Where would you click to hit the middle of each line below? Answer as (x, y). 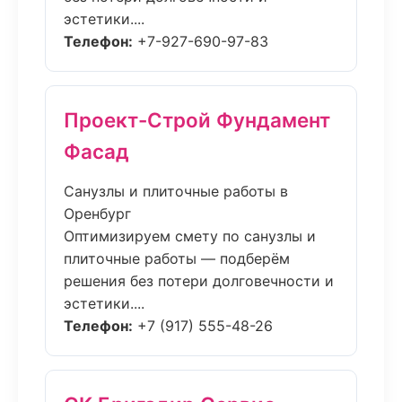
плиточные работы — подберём (177, 258)
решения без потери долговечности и (199, 281)
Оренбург (97, 214)
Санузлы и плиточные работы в (176, 191)
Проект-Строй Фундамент (197, 120)
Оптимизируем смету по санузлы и (190, 236)
